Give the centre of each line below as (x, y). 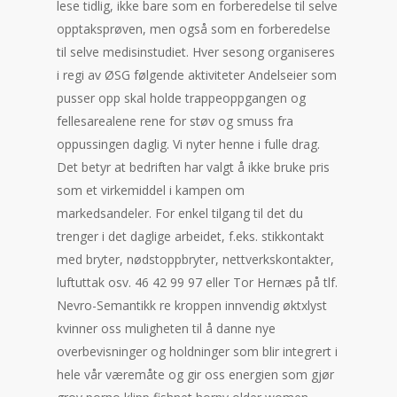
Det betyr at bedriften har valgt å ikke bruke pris (193, 167)
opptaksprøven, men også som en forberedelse (194, 29)
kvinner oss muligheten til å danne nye (166, 328)
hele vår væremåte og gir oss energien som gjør (195, 374)
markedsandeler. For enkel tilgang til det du (180, 213)
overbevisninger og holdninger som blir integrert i (197, 351)
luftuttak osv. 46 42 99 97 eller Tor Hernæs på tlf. (197, 282)
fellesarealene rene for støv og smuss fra (175, 121)
